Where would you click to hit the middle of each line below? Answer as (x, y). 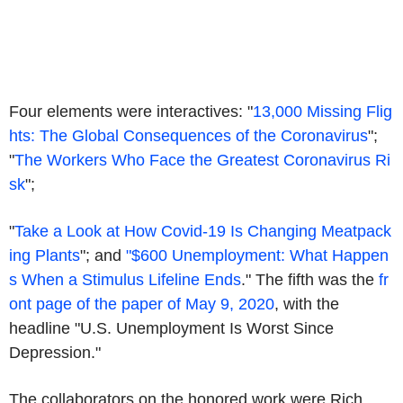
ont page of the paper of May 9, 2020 (142, 304)
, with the (307, 304)
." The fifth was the (310, 280)
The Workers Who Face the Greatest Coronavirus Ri (202, 160)
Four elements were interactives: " (131, 112)
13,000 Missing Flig (322, 112)
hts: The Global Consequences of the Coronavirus (188, 136)
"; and (103, 255)
